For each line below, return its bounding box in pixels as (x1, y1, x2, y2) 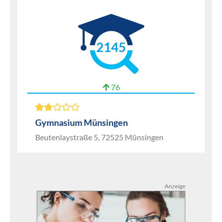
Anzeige (165, 182, 185, 190)
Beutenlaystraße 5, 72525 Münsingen (35, 132, 164, 142)
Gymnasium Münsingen (35, 117, 128, 128)
